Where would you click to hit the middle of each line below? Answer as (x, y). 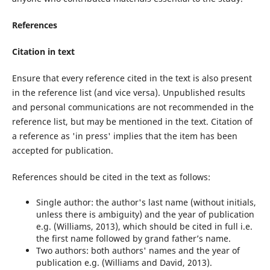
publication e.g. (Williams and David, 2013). (124, 262)
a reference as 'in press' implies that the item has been (124, 136)
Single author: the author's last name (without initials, (146, 202)
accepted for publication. (62, 150)
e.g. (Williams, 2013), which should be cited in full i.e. (144, 226)
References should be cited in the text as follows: (111, 177)
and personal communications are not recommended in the (133, 107)
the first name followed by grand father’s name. (133, 238)
